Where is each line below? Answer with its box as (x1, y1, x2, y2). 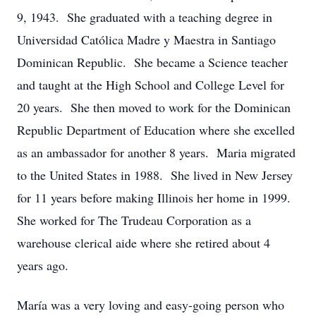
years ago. (17, 257, 68, 274)
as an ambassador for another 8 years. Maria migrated (17, 144, 296, 161)
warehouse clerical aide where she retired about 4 (17, 234, 270, 251)
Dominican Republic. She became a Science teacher (17, 54, 288, 71)
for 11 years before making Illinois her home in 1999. (17, 189, 295, 206)
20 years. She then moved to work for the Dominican (17, 99, 291, 116)
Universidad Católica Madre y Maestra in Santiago (17, 31, 276, 48)
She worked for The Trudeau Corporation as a (17, 212, 251, 229)
